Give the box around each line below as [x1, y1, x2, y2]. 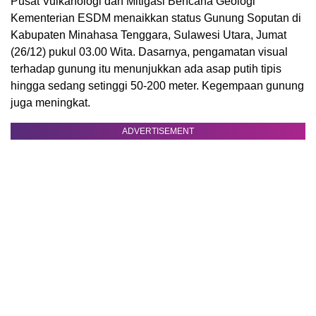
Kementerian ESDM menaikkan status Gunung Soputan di [11, 12, 301, 25]
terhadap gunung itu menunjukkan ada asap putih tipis [11, 63, 281, 75]
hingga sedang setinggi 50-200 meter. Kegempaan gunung [11, 80, 304, 92]
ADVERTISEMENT [122, 126, 194, 137]
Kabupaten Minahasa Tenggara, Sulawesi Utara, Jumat [11, 29, 286, 42]
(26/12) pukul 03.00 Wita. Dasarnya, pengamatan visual [11, 46, 288, 59]
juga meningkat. [11, 97, 90, 109]
